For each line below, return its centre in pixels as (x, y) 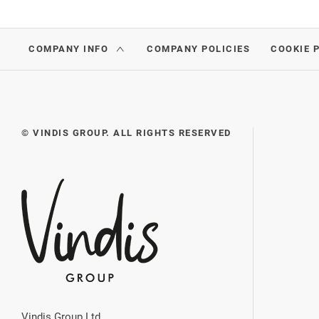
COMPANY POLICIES (198, 49)
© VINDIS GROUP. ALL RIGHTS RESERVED (126, 133)
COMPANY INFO (68, 49)
